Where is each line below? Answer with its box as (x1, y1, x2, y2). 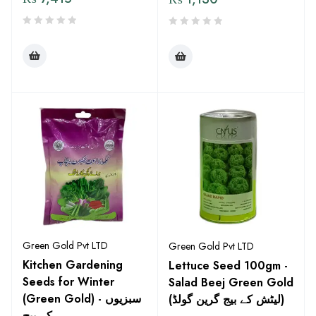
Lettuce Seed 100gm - (169, 257, 288, 274)
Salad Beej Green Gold (169, 274, 293, 291)
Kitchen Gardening (23, 257, 123, 273)
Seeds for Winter (23, 274, 114, 290)
